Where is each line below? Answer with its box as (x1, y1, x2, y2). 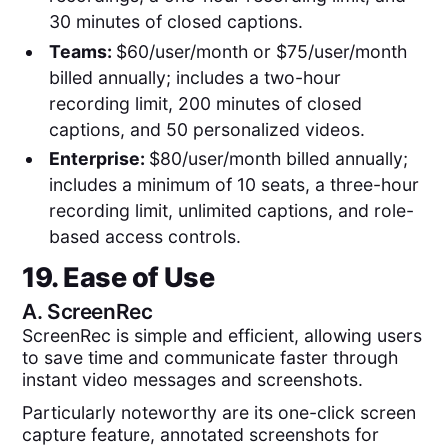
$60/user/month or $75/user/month (115, 40, 407, 62)
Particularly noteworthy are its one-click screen (22, 401, 417, 423)
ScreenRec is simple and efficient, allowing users (22, 325, 423, 347)
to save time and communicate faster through (22, 347, 399, 369)
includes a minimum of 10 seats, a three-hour (48, 174, 419, 196)
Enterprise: (48, 148, 149, 170)
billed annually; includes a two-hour (48, 66, 341, 88)
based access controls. (48, 226, 241, 248)
